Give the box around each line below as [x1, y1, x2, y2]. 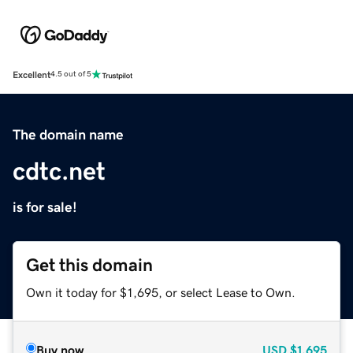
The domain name [13, 127, 124, 142]
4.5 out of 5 [50, 70, 91, 79]
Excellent [13, 69, 50, 80]
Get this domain [26, 255, 153, 274]
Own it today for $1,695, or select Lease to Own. [26, 285, 295, 299]
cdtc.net [13, 158, 106, 184]
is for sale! [13, 199, 77, 214]
